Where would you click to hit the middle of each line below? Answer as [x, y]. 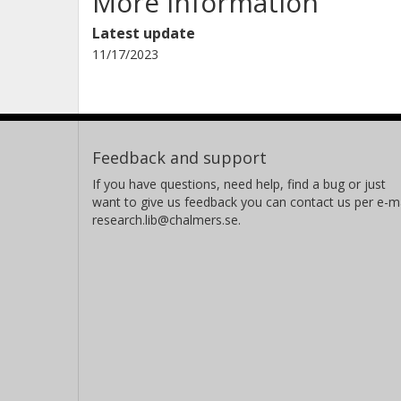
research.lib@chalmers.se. [166, 220]
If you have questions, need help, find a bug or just [239, 184]
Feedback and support [179, 158]
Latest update [144, 34]
